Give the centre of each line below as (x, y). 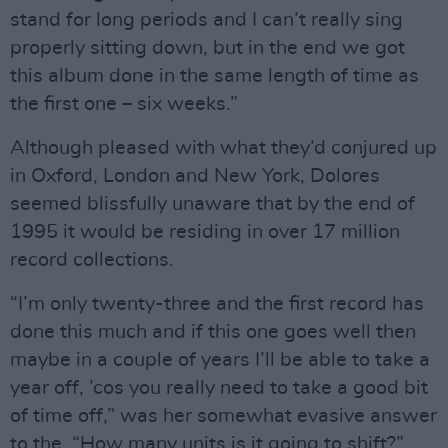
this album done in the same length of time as (214, 76)
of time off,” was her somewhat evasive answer (223, 416)
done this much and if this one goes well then (213, 332)
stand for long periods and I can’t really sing (206, 20)
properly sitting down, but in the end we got (207, 48)
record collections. (92, 260)
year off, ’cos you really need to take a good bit (219, 388)
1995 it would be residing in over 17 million (205, 232)
